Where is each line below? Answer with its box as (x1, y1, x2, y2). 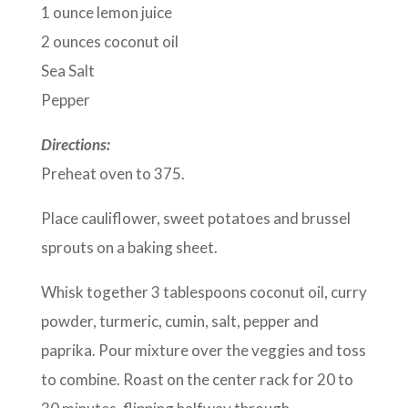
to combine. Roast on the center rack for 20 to (40, 370, 353, 390)
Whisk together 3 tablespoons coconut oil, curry (40, 282, 367, 302)
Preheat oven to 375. (40, 164, 188, 184)
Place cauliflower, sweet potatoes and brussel (40, 209, 351, 229)
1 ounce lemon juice (40, 3, 172, 23)
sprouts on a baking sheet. (40, 238, 220, 258)
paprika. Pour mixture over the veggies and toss (40, 341, 366, 361)
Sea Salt (40, 61, 95, 81)
